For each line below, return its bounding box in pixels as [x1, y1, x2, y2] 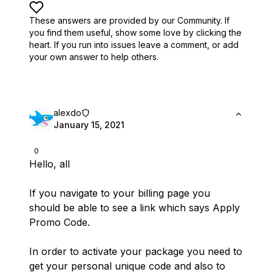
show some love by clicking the [115, 27, 242, 38]
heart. [29, 39, 52, 50]
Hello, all [29, 158, 70, 170]
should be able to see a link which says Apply [29, 202, 240, 214]
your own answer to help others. [29, 52, 158, 62]
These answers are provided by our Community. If [29, 15, 229, 25]
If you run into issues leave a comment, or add [54, 39, 239, 50]
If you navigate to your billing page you [29, 187, 210, 199]
